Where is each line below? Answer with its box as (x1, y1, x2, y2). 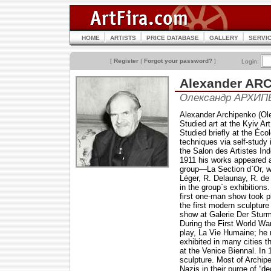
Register (114, 57, 139, 64)
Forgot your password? (144, 57, 212, 64)
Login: (241, 58, 261, 65)
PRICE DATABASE (146, 34, 199, 41)
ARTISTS (110, 34, 136, 41)
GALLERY (209, 34, 238, 41)
